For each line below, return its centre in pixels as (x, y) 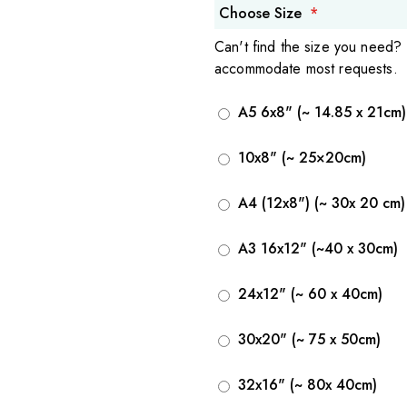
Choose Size (260, 13)
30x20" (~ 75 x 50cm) (309, 339)
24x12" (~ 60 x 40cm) (310, 293)
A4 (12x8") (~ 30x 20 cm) (322, 203)
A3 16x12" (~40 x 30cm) (318, 248)
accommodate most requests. (306, 68)
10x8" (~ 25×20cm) (302, 157)
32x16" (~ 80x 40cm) (308, 384)
